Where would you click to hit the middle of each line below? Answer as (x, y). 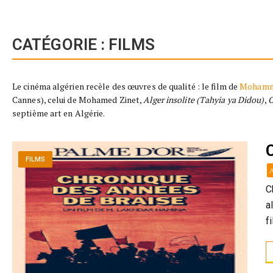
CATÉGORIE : (61, 44)
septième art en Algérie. (59, 113)
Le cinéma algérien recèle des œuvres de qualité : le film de (126, 86)
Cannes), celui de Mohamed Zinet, (78, 100)
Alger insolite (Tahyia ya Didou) (204, 100)
